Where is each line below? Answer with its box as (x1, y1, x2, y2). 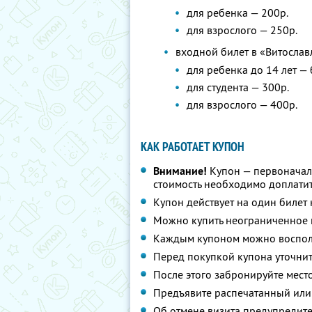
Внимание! (153, 164, 207, 178)
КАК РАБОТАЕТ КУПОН (141, 139, 244, 155)
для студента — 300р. (187, 80, 289, 94)
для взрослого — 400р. (187, 97, 297, 111)
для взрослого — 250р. (187, 23, 297, 37)
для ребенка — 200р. (187, 6, 288, 19)
